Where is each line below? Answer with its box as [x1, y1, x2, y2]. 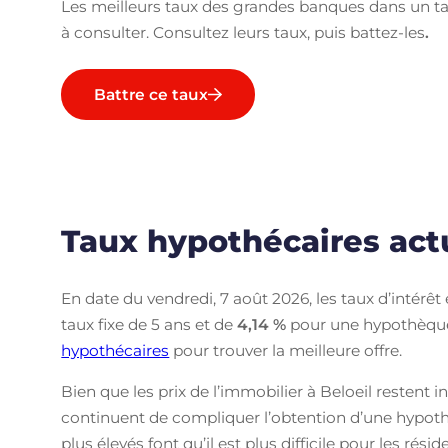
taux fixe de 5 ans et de [61, 314, 238, 334]
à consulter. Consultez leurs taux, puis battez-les [61, 22, 426, 42]
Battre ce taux [94, 85, 209, 105]
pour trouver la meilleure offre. [169, 340, 403, 360]
